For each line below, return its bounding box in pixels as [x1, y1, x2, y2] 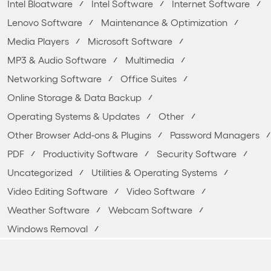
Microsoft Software [88, 35, 172, 47]
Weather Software [7, 204, 90, 215]
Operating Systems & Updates [7, 110, 140, 122]
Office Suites [120, 73, 177, 84]
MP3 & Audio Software [7, 54, 106, 65]
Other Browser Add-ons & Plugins [7, 129, 151, 140]
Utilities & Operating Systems [91, 166, 217, 178]
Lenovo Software [7, 16, 82, 28]
